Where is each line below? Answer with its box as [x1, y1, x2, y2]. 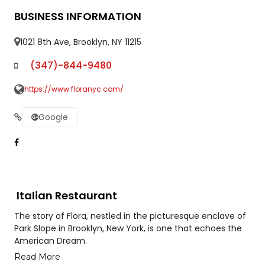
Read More [14, 251, 60, 262]
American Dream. [14, 235, 87, 247]
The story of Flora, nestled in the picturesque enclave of [14, 210, 246, 222]
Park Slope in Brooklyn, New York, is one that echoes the [14, 222, 242, 234]
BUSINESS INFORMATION [14, 9, 141, 24]
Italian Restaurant [16, 188, 117, 203]
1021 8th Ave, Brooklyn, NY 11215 [20, 36, 141, 48]
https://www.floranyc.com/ [24, 84, 124, 94]
